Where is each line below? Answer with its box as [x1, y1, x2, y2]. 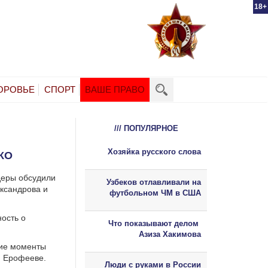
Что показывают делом [108, 218, 201, 228]
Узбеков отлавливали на [106, 177, 201, 187]
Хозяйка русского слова [108, 147, 201, 156]
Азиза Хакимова [139, 229, 201, 239]
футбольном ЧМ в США [109, 188, 201, 197]
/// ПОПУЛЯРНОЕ [114, 123, 178, 133]
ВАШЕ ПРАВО [85, 84, 145, 95]
